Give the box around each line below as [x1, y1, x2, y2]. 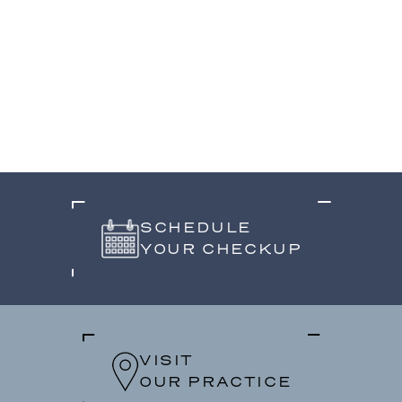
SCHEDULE [140, 219, 251, 237]
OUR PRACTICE [138, 373, 292, 391]
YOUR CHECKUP [140, 240, 302, 258]
